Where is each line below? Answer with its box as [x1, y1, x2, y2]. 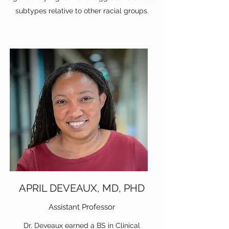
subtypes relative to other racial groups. [15, 7, 149, 15]
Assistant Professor [49, 202, 115, 212]
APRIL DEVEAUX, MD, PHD [19, 182, 145, 194]
